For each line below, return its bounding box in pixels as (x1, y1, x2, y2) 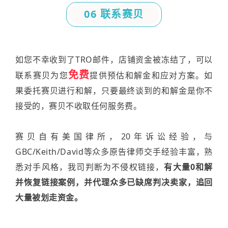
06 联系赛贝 (84, 7, 144, 21)
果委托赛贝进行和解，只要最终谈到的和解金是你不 (15, 84, 213, 96)
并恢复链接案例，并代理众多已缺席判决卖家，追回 (15, 176, 213, 188)
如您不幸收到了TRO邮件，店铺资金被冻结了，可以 (15, 53, 213, 65)
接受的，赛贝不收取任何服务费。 (15, 100, 142, 111)
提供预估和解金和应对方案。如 (90, 69, 213, 81)
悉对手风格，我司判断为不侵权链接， (15, 161, 164, 173)
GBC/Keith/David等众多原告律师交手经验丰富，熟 (15, 146, 213, 157)
